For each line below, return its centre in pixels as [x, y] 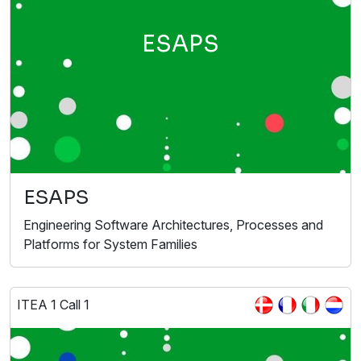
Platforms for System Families [110, 244]
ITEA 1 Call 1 [53, 304]
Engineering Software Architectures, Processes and [173, 224]
